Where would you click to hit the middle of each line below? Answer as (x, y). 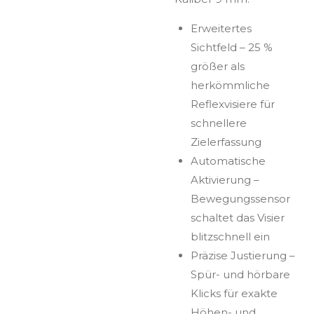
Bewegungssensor (240, 198)
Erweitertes (221, 28)
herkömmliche (230, 85)
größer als (217, 66)
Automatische (228, 161)
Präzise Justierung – (243, 255)
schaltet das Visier (237, 217)
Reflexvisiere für (232, 104)
